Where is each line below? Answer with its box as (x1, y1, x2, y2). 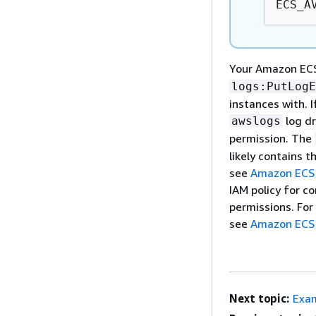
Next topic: (229, 291, 290, 305)
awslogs (231, 114, 281, 128)
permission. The (229, 131, 315, 145)
